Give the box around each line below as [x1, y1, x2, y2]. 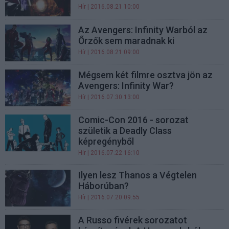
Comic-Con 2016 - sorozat [78, 114, 189, 125]
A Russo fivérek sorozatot [78, 215, 188, 226]
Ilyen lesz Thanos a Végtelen [78, 169, 197, 180]
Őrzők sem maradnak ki [78, 35, 175, 46]
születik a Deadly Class [78, 125, 172, 136]
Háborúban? [78, 180, 129, 191]
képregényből [78, 135, 134, 147]
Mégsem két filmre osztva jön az [78, 69, 213, 80]
